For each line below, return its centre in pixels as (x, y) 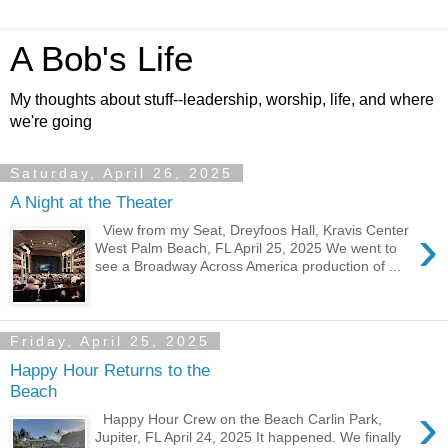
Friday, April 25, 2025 (110, 341)
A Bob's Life (101, 59)
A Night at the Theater (91, 201)
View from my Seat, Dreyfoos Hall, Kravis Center (252, 230)
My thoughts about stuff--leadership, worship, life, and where (222, 99)
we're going (51, 121)
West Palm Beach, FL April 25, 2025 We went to (246, 248)
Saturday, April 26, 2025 (121, 173)
